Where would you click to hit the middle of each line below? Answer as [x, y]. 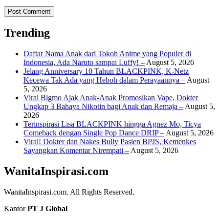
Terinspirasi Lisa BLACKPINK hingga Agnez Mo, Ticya [112, 124]
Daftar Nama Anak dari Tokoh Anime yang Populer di [107, 54]
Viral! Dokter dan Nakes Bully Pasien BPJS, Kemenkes [110, 142]
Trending [27, 33]
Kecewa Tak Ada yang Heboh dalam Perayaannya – [104, 80]
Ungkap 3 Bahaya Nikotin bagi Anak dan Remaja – [103, 107]
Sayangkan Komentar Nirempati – [76, 151]
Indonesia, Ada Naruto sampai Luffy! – [84, 63]
